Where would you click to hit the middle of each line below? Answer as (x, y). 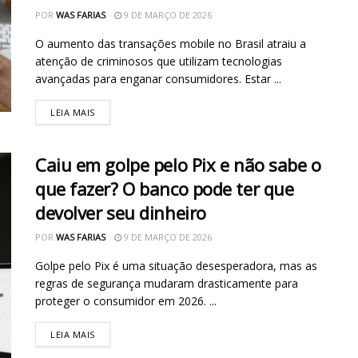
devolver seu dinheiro (121, 212)
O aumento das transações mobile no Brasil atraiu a (171, 43)
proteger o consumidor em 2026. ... (126, 300)
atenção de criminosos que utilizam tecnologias (159, 61)
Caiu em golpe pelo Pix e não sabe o (178, 164)
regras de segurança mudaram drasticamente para (167, 283)
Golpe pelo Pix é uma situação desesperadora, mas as (176, 265)
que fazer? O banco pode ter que (165, 188)
